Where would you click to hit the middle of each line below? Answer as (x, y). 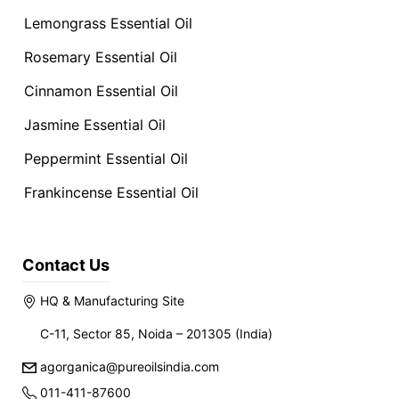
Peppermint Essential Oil (106, 159)
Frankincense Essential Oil (111, 192)
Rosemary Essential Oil (101, 57)
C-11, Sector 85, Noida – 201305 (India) (156, 334)
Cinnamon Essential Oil (101, 91)
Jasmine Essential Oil (95, 125)
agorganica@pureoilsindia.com (128, 366)
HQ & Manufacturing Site (110, 301)
